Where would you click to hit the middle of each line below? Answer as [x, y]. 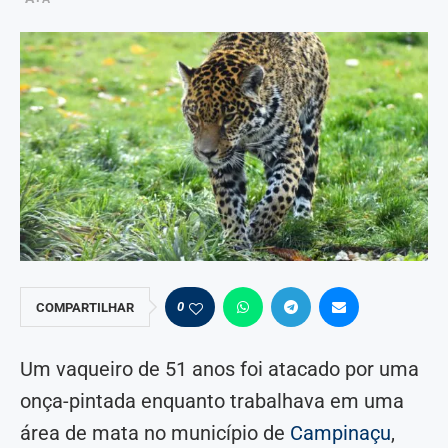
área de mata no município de [155, 433]
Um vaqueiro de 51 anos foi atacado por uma [219, 369]
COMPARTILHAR [85, 308]
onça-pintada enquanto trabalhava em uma [212, 401]
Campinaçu [340, 433]
